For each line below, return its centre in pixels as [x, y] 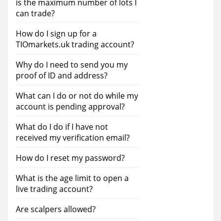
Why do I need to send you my [72, 65]
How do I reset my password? [70, 158]
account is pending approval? [70, 107]
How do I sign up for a [56, 34]
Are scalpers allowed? [56, 209]
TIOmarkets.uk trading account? [75, 44]
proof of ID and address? [62, 75]
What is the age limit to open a [72, 178]
